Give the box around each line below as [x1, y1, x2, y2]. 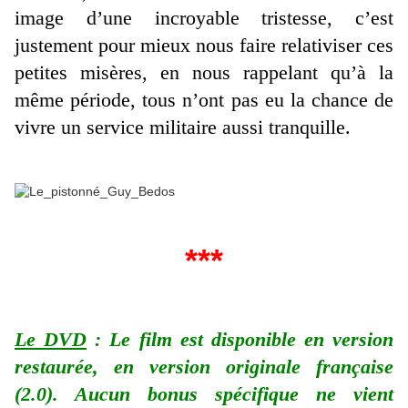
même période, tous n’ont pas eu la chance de [15, 88, 393, 112]
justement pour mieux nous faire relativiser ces [15, 34, 393, 57]
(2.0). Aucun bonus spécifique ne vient [15, 382, 393, 405]
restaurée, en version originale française [15, 354, 393, 378]
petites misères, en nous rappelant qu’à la [15, 61, 393, 85]
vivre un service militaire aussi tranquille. [15, 116, 362, 139]
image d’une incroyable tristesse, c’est [15, 6, 393, 30]
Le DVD [15, 327, 87, 351]
